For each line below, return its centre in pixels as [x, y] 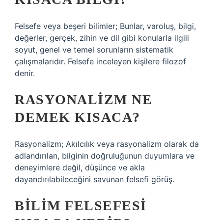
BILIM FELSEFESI [81, 206]
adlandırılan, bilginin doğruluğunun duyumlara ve [105, 156]
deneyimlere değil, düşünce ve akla [80, 167]
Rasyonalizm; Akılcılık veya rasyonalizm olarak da [107, 144]
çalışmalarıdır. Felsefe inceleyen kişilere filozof [100, 61]
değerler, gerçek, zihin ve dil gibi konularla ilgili [102, 38]
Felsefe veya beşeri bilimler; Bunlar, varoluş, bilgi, [105, 26]
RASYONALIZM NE [83, 99]
